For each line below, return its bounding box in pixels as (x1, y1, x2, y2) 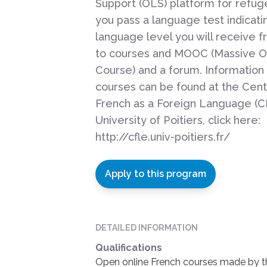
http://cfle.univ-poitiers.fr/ (95, 131, 230, 143)
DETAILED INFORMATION (95, 223, 198, 232)
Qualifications (95, 242, 162, 253)
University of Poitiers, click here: (95, 114, 260, 126)
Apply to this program (105, 168, 206, 179)
